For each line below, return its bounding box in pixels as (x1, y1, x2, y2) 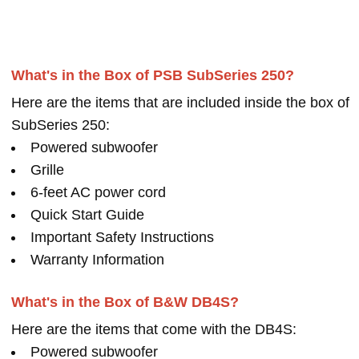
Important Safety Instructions (30, 229, 214, 245)
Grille (30, 162, 64, 178)
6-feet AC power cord (30, 184, 166, 200)
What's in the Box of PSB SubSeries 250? (11, 67, 294, 83)
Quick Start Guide (30, 207, 144, 223)
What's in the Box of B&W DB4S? (11, 294, 239, 310)
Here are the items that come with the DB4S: (11, 321, 296, 337)
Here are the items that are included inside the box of (11, 95, 349, 111)
